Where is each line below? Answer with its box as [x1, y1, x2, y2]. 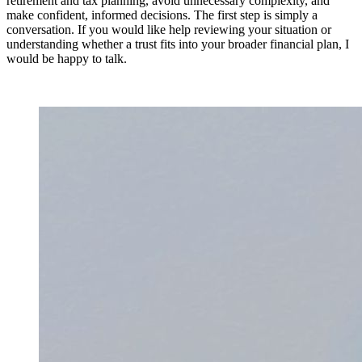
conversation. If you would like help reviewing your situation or [6, 23, 331, 37]
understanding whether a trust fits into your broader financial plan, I [6, 37, 349, 52]
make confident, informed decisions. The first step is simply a [6, 8, 318, 23]
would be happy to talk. [6, 52, 127, 66]
